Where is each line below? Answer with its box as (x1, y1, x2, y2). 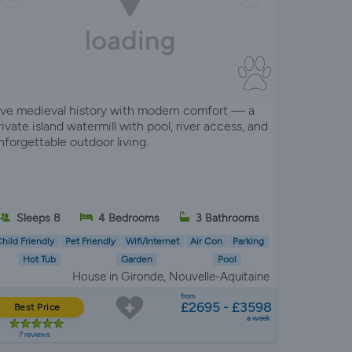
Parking (233, 235, 265, 247)
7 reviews (19, 329, 51, 340)
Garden (121, 253, 153, 265)
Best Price (13, 302, 60, 313)
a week (246, 313, 270, 324)
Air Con (189, 235, 222, 247)
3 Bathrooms (196, 211, 260, 225)
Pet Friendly (64, 235, 115, 247)
